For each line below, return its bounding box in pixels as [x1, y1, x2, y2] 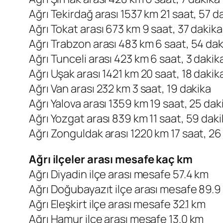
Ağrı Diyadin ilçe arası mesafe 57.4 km [29, 167, 209, 182]
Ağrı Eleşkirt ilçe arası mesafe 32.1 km [29, 197, 206, 212]
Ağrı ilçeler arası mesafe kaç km [29, 152, 193, 167]
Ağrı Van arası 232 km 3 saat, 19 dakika [29, 81, 212, 97]
